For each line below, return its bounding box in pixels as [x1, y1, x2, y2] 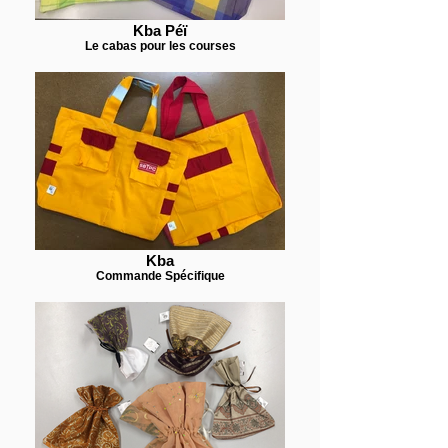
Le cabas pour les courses [84, 39, 236, 52]
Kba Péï [133, 22, 187, 39]
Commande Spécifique [95, 269, 225, 282]
